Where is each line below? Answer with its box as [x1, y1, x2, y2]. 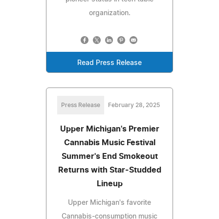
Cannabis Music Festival [64, 138, 155, 147]
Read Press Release [77, 59, 142, 66]
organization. [88, 9, 131, 17]
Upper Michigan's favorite [68, 199, 151, 206]
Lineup [96, 179, 123, 188]
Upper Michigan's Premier [60, 125, 159, 133]
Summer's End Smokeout [61, 152, 158, 160]
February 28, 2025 [108, 102, 160, 108]
